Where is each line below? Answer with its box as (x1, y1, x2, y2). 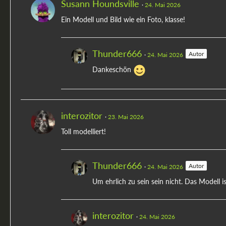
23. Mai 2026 (108, 113, 144, 121)
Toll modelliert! (61, 127, 106, 136)
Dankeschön (92, 65, 133, 74)
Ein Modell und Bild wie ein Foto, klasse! (61, 15, 185, 24)
